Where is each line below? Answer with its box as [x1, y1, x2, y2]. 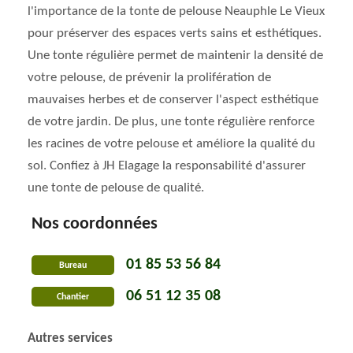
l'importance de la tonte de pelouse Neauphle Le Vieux [28, 5, 325, 18]
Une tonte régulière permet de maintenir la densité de [28, 49, 323, 62]
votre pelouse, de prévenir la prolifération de [28, 71, 271, 84]
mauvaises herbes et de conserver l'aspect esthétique [28, 93, 318, 106]
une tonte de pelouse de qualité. [28, 181, 204, 195]
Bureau [59, 260, 87, 270]
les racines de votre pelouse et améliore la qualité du [28, 137, 315, 150]
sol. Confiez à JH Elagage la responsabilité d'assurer [28, 159, 306, 173]
